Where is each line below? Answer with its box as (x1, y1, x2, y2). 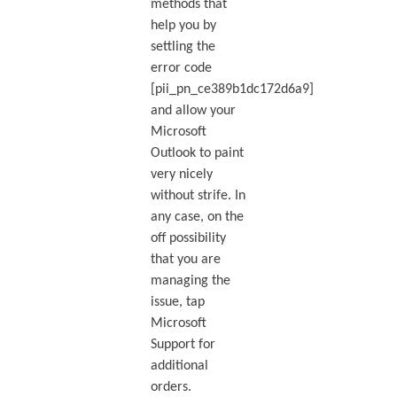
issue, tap (150, 295, 205, 310)
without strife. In (150, 189, 245, 204)
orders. (150, 380, 191, 395)
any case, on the (150, 210, 244, 225)
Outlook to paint (150, 146, 244, 161)
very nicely (150, 167, 213, 183)
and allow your (150, 104, 236, 119)
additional (150, 359, 208, 374)
